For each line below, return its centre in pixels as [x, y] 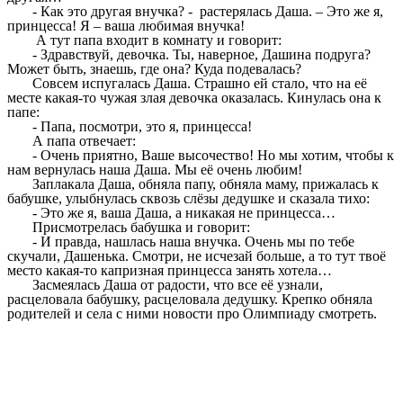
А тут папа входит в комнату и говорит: [157, 40]
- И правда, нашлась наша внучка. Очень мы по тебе [194, 242]
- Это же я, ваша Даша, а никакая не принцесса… [184, 213]
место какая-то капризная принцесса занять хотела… [170, 271]
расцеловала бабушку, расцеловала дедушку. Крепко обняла [190, 300]
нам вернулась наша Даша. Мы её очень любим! [155, 170]
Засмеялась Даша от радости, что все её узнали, [178, 285]
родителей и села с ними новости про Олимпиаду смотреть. [192, 314]
